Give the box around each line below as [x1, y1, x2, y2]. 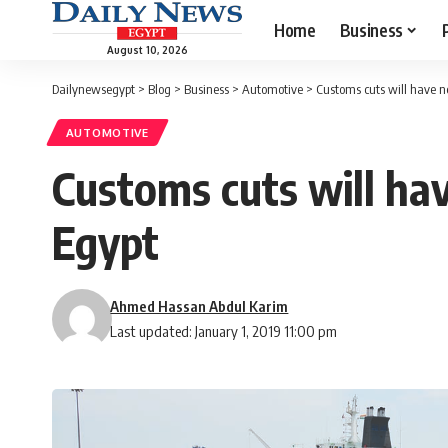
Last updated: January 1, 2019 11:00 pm [110, 322, 338, 341]
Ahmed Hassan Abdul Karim [110, 297, 289, 316]
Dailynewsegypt [52, 81, 135, 97]
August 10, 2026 [106, 43, 188, 56]
